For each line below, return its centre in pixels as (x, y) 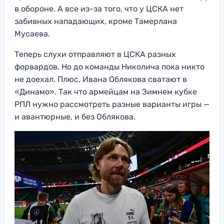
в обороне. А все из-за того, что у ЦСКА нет (99, 9)
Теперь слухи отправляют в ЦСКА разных (95, 54)
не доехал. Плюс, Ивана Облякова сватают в (101, 79)
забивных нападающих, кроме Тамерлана (96, 21)
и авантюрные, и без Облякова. (75, 117)
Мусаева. (32, 34)
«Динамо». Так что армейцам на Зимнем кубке (106, 92)
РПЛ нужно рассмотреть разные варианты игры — (112, 104)
